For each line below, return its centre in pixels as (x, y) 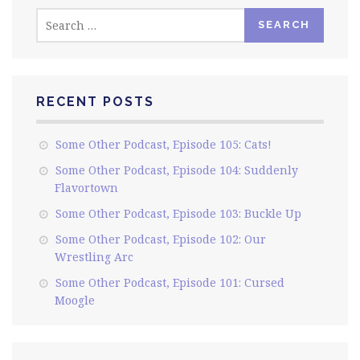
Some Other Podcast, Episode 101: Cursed (170, 282)
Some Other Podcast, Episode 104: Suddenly (177, 170)
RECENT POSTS (95, 101)
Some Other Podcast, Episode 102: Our (161, 239)
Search (55, 15)
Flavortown (86, 187)
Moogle (75, 300)
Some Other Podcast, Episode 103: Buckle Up (178, 213)
